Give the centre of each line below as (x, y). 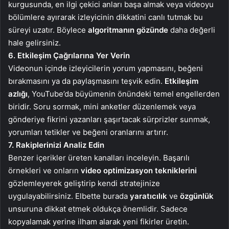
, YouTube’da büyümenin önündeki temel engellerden (124, 94)
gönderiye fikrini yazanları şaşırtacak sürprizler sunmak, (109, 119)
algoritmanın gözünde (128, 30)
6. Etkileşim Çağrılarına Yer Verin (69, 55)
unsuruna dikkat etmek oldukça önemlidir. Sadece (98, 209)
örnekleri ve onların (44, 170)
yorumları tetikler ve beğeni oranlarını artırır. (88, 132)
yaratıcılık (148, 196)
